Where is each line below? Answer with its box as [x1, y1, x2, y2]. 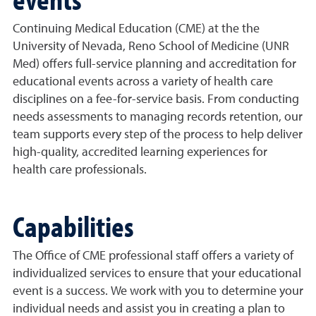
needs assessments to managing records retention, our [13, 111, 303, 123]
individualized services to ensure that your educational [13, 267, 301, 280]
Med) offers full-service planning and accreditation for [13, 58, 296, 71]
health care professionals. [13, 164, 147, 176]
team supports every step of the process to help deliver [13, 128, 303, 141]
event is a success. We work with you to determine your [13, 285, 303, 298]
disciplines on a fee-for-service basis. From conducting [13, 93, 299, 106]
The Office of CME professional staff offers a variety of [13, 250, 293, 262]
